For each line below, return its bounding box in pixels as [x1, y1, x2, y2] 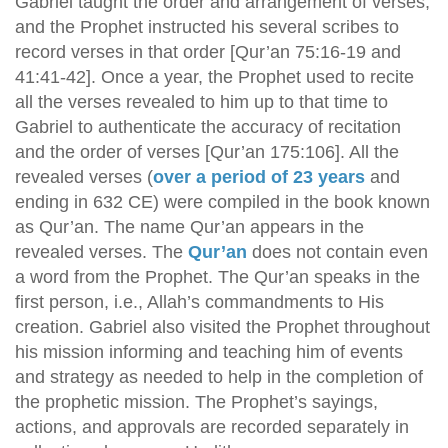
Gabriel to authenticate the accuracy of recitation [15, 117, 401, 137]
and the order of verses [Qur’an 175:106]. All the [15, 142, 399, 162]
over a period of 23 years [153, 167, 365, 187]
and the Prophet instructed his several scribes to [15, 17, 399, 37]
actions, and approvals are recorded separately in [15, 417, 409, 437]
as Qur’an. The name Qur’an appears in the [15, 217, 364, 237]
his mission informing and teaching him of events [15, 342, 403, 362]
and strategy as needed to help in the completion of [15, 367, 423, 387]
